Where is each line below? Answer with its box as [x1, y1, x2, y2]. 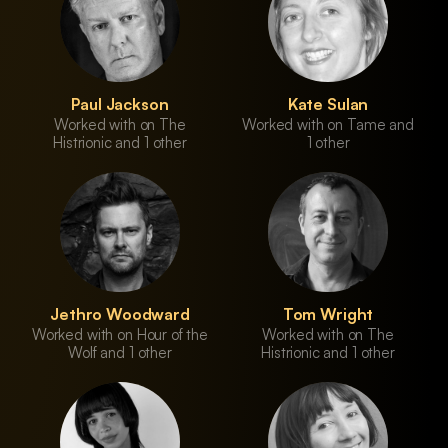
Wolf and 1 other [68, 343, 172, 362]
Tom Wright [282, 304, 374, 324]
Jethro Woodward [50, 304, 190, 324]
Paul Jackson [71, 94, 169, 114]
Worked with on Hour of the [31, 325, 209, 344]
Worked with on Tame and [242, 115, 414, 134]
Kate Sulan [287, 94, 369, 114]
